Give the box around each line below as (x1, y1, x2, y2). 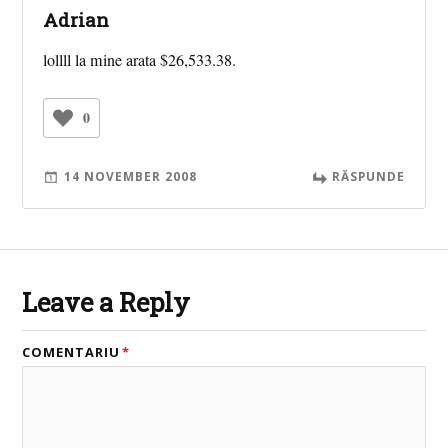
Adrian (43, 7, 110, 33)
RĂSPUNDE (331, 168, 405, 185)
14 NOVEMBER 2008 (64, 168, 198, 185)
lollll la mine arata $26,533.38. (43, 49, 237, 72)
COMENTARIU (22, 343, 121, 362)
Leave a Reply (22, 285, 191, 320)
